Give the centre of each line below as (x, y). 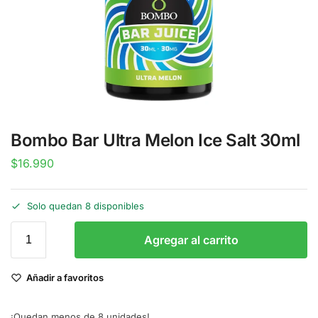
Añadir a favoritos (65, 278)
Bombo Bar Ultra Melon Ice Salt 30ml (155, 140)
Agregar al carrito (191, 240)
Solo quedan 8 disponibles (86, 206)
